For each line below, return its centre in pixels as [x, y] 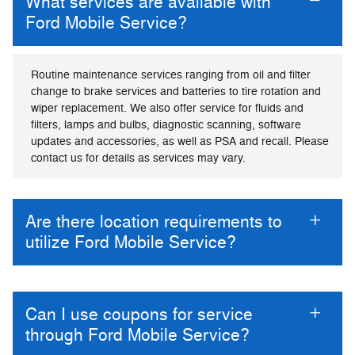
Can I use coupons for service [139, 314]
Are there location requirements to [154, 222]
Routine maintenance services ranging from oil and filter [171, 75]
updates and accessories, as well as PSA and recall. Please [180, 142]
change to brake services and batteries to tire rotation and [176, 92]
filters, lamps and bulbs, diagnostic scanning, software [166, 125]
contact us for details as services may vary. [138, 158]
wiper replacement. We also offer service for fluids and [167, 109]
